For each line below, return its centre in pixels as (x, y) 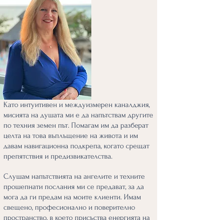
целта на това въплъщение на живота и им (71, 136)
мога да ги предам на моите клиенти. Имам (72, 197)
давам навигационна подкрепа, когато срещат (76, 146)
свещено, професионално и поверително (69, 207)
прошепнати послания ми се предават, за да (74, 187)
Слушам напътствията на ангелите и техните (74, 176)
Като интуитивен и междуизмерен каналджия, (77, 105)
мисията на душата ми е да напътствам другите (78, 115)
